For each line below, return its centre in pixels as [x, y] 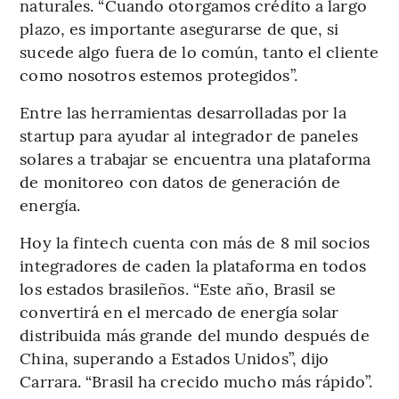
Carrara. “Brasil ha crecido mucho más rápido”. [196, 380]
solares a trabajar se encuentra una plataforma [195, 158]
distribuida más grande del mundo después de [195, 334]
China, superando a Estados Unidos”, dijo [175, 357]
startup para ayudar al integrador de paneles [189, 134]
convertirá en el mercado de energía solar [179, 311]
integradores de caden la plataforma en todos [193, 265]
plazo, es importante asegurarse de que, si [179, 28]
